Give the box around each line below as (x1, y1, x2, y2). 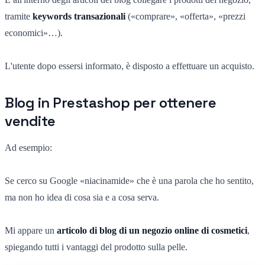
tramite (5, 11, 33, 21)
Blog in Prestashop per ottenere (5, 93, 216, 112)
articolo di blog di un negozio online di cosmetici (57, 225, 247, 235)
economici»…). (5, 27, 65, 38)
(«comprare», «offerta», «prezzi (125, 11, 245, 21)
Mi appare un (5, 225, 57, 235)
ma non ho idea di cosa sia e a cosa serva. (5, 192, 159, 202)
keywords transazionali (33, 11, 125, 21)
